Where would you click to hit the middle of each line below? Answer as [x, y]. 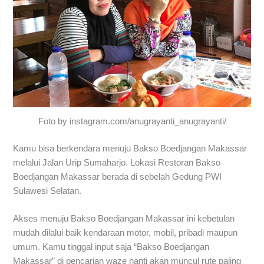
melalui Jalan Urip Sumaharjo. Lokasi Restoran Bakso [117, 163]
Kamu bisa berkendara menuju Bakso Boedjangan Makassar [130, 149]
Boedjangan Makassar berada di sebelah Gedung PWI [118, 177]
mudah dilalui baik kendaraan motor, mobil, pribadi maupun [126, 233]
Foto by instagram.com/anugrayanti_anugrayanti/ [132, 122]
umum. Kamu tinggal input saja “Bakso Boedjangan [111, 247]
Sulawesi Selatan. [47, 191]
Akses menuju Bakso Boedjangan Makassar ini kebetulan [124, 219]
